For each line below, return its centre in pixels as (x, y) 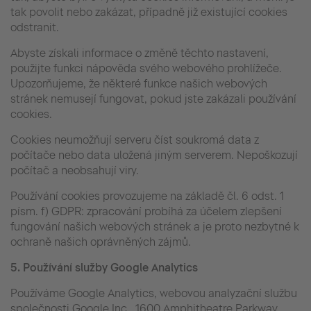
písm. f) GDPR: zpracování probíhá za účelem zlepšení (146, 211)
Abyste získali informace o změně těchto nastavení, (140, 53)
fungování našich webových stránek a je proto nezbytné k (155, 226)
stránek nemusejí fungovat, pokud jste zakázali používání (153, 99)
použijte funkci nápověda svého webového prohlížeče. (146, 68)
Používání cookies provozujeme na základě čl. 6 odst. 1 (147, 196)
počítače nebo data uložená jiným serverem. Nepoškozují (154, 155)
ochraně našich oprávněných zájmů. (101, 242)
